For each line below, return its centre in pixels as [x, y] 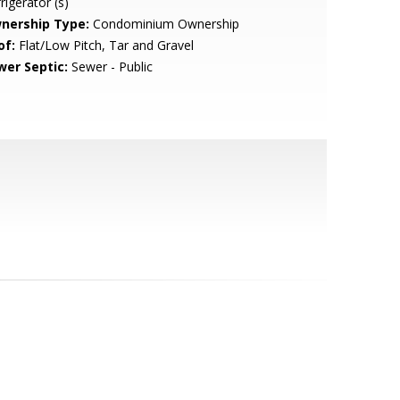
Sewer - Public [110, 67]
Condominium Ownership [164, 24]
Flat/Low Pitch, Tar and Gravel [104, 45]
